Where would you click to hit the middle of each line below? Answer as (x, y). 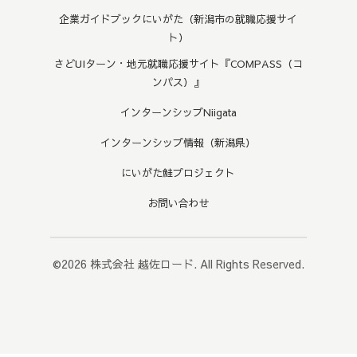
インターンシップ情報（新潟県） (178, 143)
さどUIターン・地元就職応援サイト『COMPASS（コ (178, 64)
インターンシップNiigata (178, 113)
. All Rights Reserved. (249, 264)
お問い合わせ (178, 204)
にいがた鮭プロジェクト (178, 173)
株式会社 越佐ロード (141, 264)
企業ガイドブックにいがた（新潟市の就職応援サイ (178, 20)
